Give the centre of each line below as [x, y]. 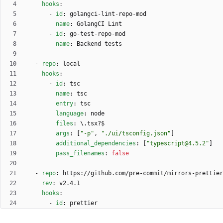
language [70, 114]
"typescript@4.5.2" [178, 144]
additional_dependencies [96, 144]
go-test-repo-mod [98, 34]
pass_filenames [80, 154]
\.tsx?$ [92, 124]
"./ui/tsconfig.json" [136, 134]
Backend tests [99, 44]
